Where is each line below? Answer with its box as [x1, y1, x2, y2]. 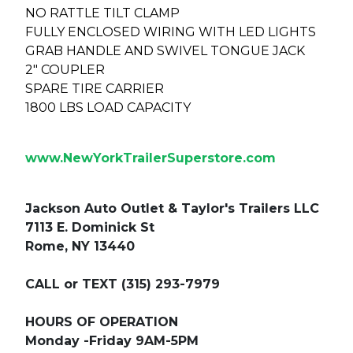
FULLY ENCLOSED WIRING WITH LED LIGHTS [25, 24, 316, 40]
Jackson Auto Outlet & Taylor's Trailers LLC [25, 201, 319, 217]
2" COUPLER [25, 62, 105, 78]
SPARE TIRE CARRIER [25, 81, 164, 97]
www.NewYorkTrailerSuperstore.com [25, 150, 276, 166]
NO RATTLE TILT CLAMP [25, 6, 180, 21]
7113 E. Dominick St [25, 220, 154, 236]
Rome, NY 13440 [25, 239, 135, 255]
